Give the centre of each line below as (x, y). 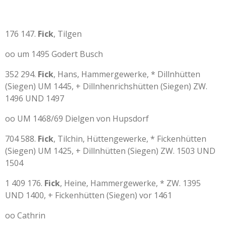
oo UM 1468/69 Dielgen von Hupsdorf (77, 119)
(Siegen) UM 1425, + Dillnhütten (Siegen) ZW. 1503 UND (110, 151)
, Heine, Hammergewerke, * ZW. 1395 (130, 183)
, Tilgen (68, 34)
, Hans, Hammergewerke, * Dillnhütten (127, 74)
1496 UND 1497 (35, 98)
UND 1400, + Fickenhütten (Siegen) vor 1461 (89, 195)
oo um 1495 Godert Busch (54, 54)
